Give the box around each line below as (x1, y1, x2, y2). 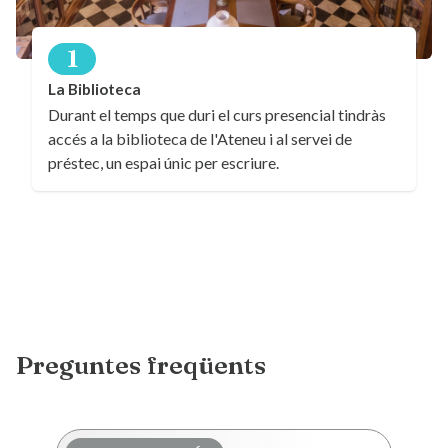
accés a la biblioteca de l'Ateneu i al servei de (48, 129, 352, 149)
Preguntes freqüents (16, 349, 266, 381)
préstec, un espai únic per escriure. (48, 153, 279, 173)
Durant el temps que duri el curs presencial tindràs (48, 105, 386, 125)
